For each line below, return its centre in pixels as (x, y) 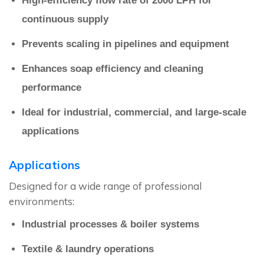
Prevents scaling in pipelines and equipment (126, 44)
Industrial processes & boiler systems (110, 225)
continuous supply (65, 19)
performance (52, 88)
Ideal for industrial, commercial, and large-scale (134, 113)
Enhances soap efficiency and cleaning (113, 69)
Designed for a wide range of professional (105, 186)
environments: (42, 202)
